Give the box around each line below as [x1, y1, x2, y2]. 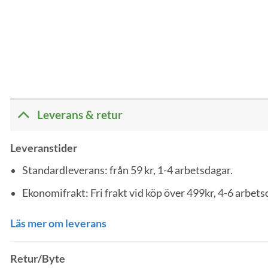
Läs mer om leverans [10, 217, 106, 230]
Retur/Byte [10, 252, 65, 266]
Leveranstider [10, 141, 77, 154]
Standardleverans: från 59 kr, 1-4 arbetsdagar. [22, 163, 233, 176]
